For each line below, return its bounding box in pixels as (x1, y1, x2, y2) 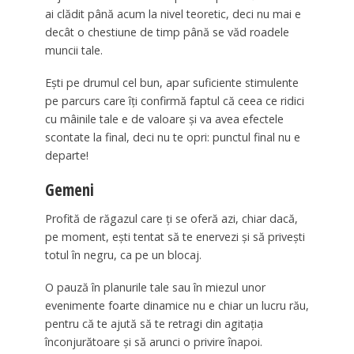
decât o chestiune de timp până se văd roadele (44, 24, 289, 40)
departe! (44, 148, 88, 164)
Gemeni (44, 178, 94, 201)
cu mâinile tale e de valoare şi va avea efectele (44, 111, 284, 127)
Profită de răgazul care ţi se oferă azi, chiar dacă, (44, 210, 298, 226)
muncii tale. (44, 43, 103, 58)
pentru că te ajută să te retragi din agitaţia (44, 315, 263, 331)
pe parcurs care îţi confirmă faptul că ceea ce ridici (44, 93, 304, 109)
